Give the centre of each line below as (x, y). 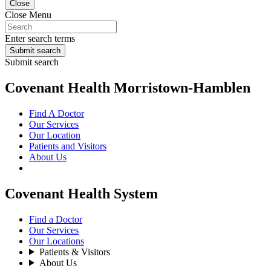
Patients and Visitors (68, 146)
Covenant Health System (81, 193)
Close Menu (28, 15)
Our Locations (57, 241)
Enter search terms (40, 38)
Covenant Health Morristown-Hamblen (128, 87)
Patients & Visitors (74, 252)
